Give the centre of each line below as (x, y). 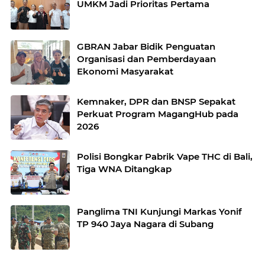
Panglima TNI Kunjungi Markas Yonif (159, 212)
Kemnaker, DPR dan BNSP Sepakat (156, 102)
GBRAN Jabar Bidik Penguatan (146, 47)
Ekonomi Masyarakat (125, 72)
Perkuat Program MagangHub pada (158, 114)
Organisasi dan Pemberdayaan (146, 59)
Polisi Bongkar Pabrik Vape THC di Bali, (165, 157)
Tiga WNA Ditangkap (124, 169)
